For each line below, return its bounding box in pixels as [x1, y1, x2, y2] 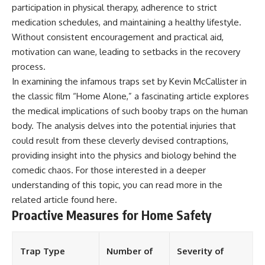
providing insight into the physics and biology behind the [12, 150, 237, 161]
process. [12, 61, 46, 73]
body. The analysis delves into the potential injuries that [12, 120, 236, 132]
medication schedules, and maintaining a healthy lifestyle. [12, 17, 241, 28]
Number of [106, 245, 153, 257]
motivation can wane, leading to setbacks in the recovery [12, 46, 240, 58]
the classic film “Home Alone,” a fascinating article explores [12, 91, 249, 102]
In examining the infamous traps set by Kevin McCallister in [12, 76, 247, 88]
